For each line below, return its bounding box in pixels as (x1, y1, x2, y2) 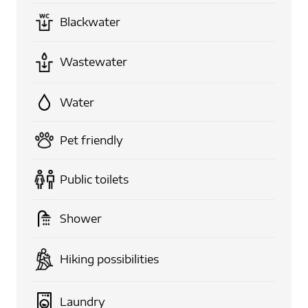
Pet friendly (60, 133, 123, 147)
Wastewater (60, 55, 127, 69)
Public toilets (60, 172, 129, 186)
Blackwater (60, 15, 120, 30)
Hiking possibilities (60, 252, 159, 267)
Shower (60, 211, 102, 225)
